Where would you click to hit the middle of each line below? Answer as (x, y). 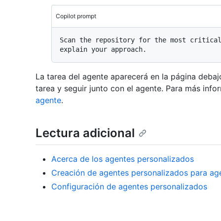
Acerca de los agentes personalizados (123, 159)
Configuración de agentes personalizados (129, 186)
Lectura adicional (85, 133)
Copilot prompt (76, 16)
